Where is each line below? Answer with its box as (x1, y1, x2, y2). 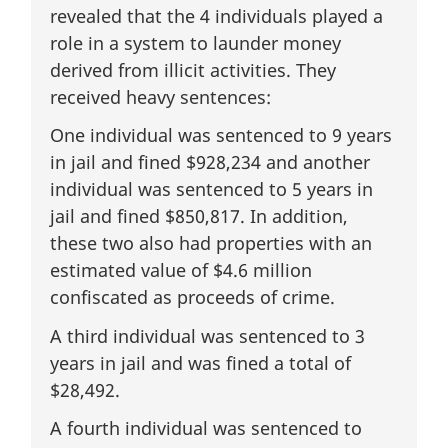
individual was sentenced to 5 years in (50, 177, 373, 202)
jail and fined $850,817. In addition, (50, 204, 348, 229)
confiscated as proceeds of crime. (50, 285, 335, 310)
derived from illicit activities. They (50, 57, 336, 82)
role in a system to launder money (50, 30, 341, 55)
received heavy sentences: (50, 84, 271, 109)
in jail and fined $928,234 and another (50, 150, 370, 175)
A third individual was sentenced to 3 (50, 323, 365, 348)
